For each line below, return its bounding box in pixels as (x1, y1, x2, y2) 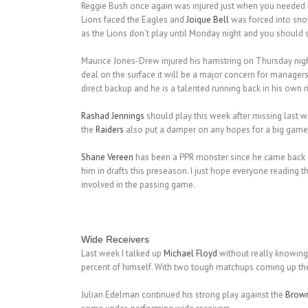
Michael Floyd (163, 247, 217, 260)
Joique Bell (186, 14, 229, 26)
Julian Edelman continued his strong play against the (80, 289, 285, 301)
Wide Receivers (80, 234, 149, 245)
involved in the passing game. (80, 179, 195, 191)
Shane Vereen (80, 151, 133, 164)
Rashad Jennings (80, 110, 144, 122)
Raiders (95, 124, 124, 136)
